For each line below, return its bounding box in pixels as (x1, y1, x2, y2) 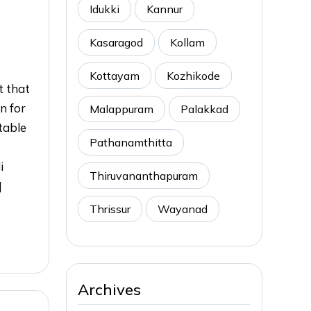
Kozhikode (167, 68, 220, 83)
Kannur (146, 1, 183, 16)
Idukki (90, 1, 119, 16)
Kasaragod (90, 35, 143, 49)
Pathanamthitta (90, 135, 172, 149)
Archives (78, 279, 141, 299)
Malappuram (90, 101, 153, 116)
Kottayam (90, 68, 140, 83)
